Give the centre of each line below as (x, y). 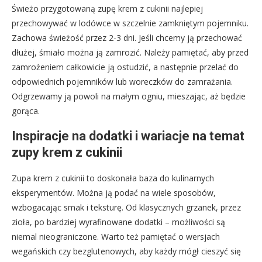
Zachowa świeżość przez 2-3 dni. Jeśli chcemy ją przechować (127, 37)
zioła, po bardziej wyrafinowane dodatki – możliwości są (118, 222)
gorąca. (26, 111)
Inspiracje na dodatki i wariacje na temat (128, 136)
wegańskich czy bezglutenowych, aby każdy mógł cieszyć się (126, 251)
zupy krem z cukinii (67, 152)
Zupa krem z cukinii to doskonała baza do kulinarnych (113, 178)
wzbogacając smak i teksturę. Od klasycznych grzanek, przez (126, 207)
